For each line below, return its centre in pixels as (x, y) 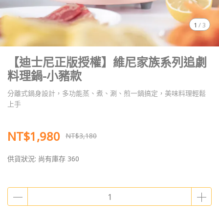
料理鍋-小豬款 (44, 75)
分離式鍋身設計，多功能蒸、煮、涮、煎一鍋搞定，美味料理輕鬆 (107, 93)
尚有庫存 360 (59, 158)
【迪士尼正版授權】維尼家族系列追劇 (107, 61)
